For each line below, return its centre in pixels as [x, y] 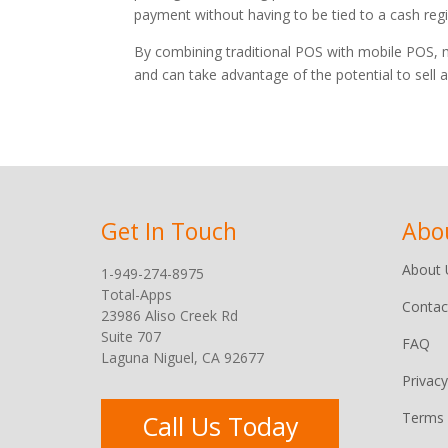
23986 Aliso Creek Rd [169, 316]
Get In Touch [168, 231]
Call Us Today [220, 426]
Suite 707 [130, 337]
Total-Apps [136, 295]
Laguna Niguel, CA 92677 [182, 358]
